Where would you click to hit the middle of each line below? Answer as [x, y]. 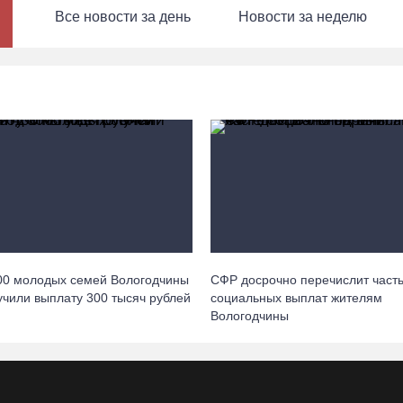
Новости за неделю [302, 17]
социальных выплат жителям [296, 297]
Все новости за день [122, 17]
